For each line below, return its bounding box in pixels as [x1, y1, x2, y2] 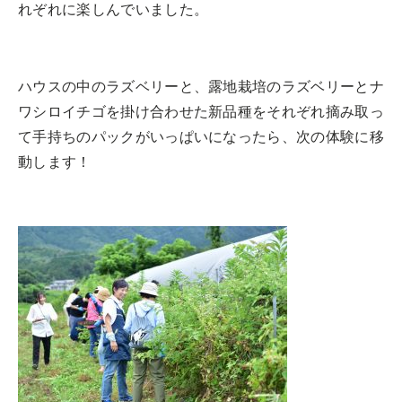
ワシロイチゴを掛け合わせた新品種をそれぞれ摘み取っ [18, 102, 385, 121]
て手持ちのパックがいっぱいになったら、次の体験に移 [18, 127, 384, 146]
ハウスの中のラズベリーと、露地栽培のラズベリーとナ [18, 77, 384, 96]
